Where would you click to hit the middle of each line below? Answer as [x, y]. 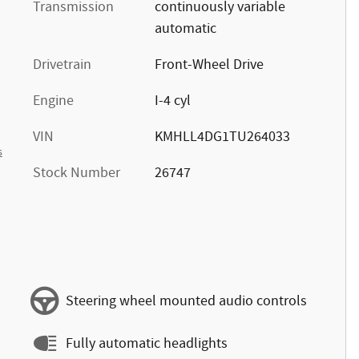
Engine [53, 101]
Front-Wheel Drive [209, 65]
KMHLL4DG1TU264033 [222, 137]
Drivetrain [62, 65]
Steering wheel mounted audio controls [186, 301]
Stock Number [77, 173]
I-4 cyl [172, 101]
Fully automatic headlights [147, 343]
